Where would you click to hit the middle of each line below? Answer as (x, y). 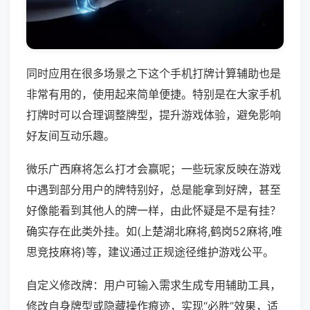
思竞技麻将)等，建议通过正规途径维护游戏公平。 (150, 252)
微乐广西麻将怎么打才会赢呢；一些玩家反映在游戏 (154, 169)
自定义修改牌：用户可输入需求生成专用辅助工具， (154, 285)
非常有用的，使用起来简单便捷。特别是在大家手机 (154, 94)
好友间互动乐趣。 (71, 136)
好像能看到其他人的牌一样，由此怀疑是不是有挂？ (154, 211)
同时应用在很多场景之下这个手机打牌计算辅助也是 (154, 74)
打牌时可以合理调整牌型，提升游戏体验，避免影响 (154, 115)
